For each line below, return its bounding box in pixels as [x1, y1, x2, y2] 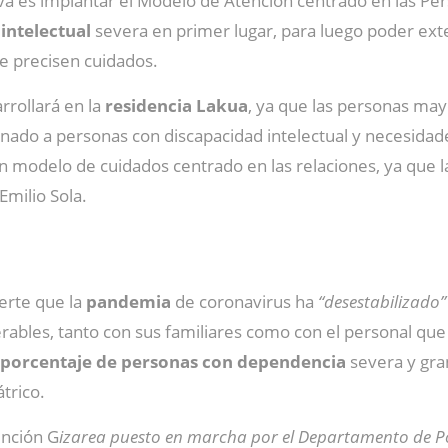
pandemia [82, 290, 171, 313]
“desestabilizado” [318, 290, 446, 313]
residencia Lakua [105, 94, 248, 117]
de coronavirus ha [171, 290, 318, 313]
